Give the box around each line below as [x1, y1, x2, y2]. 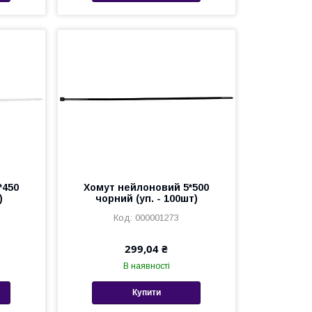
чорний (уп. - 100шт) [95, 192, 198, 204]
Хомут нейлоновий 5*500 [84, 181, 210, 193]
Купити [132, 288, 161, 298]
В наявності [123, 260, 170, 271]
